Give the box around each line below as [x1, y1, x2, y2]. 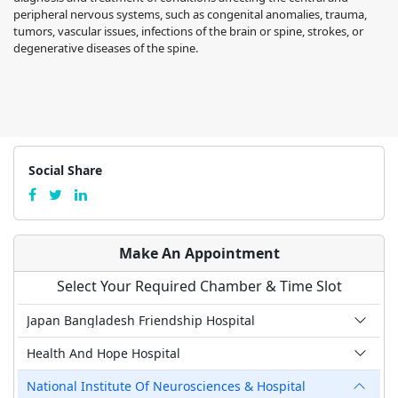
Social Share [28, 161, 102, 179]
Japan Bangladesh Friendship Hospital [27, 311, 255, 329]
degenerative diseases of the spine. [13, 39, 198, 56]
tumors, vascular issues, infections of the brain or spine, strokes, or [13, 22, 363, 39]
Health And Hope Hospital [27, 344, 180, 362]
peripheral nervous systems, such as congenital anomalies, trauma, [13, 5, 367, 22]
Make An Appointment [118, 243, 280, 263]
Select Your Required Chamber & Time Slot [56, 275, 342, 296]
